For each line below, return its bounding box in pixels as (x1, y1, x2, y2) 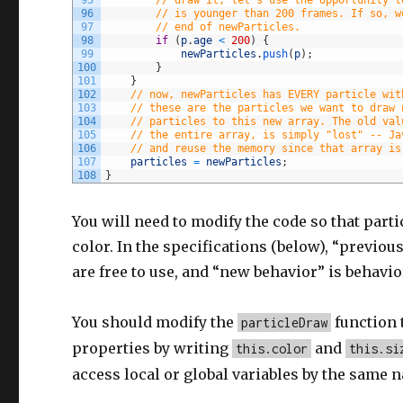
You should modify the (72, 312, 238, 331)
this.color (236, 340, 309, 356)
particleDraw (241, 314, 328, 330)
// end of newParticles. (156, 20, 301, 33)
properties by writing (72, 338, 233, 357)
